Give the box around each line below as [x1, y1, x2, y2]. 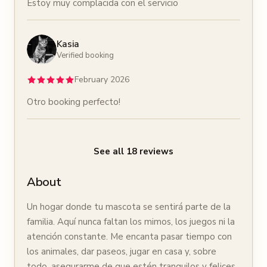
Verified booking [57, 50, 114, 61]
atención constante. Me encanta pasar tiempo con [27, 231, 232, 243]
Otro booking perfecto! [27, 96, 120, 108]
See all [94, 145, 124, 157]
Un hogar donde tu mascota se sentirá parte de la [27, 201, 231, 213]
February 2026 [74, 74, 129, 85]
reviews [139, 145, 173, 157]
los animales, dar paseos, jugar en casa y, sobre [27, 246, 216, 257]
